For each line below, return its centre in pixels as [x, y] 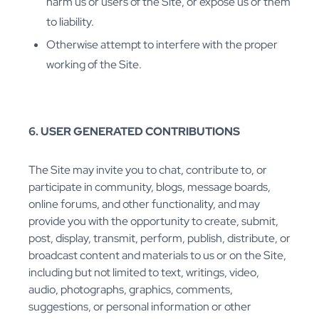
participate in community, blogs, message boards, [150, 187]
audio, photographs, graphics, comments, [131, 290]
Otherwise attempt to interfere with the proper [162, 45]
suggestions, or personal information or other [140, 307]
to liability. [70, 22]
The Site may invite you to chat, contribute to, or [148, 170]
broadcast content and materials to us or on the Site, [157, 256]
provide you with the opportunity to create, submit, [153, 221]
